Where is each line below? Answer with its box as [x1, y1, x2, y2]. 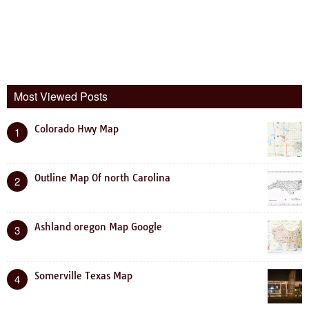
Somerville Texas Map [34, 269, 132, 282]
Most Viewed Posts [14, 88, 108, 104]
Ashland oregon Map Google [34, 220, 162, 233]
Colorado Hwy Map [34, 122, 119, 135]
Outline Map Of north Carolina [34, 171, 170, 184]
